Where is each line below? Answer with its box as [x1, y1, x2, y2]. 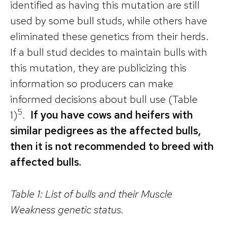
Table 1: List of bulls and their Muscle [10, 186, 172, 201]
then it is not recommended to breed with [10, 139, 214, 153]
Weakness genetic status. [10, 202, 124, 216]
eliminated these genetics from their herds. [10, 29, 209, 43]
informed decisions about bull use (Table [10, 92, 198, 106]
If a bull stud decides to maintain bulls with [10, 45, 207, 59]
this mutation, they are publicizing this [10, 61, 186, 74]
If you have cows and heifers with [25, 108, 193, 122]
